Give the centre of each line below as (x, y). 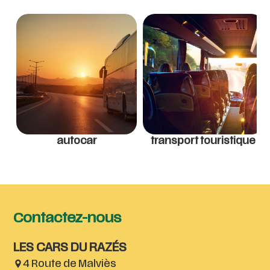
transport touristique (203, 141)
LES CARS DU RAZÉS (70, 249)
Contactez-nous (67, 219)
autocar (77, 141)
